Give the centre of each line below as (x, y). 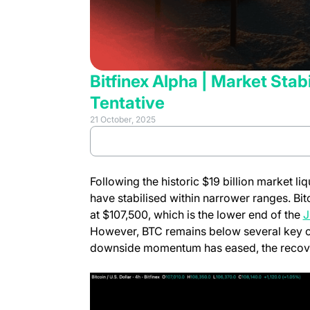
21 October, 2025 (122, 119)
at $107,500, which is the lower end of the (196, 214)
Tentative (127, 102)
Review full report (211, 141)
